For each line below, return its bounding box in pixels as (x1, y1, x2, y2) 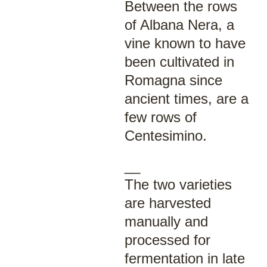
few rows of (124, 109, 197, 125)
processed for (124, 232, 210, 248)
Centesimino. (124, 128, 207, 144)
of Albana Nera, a (124, 17, 234, 33)
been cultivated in (124, 54, 234, 70)
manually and (124, 213, 208, 229)
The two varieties (124, 176, 232, 193)
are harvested (124, 195, 211, 211)
